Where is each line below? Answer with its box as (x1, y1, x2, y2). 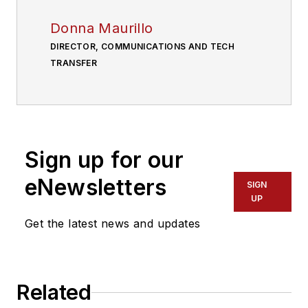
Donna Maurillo (50, 20, 153, 37)
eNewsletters (25, 174, 167, 201)
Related (16, 280, 91, 305)
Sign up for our (25, 146, 184, 174)
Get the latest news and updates (25, 217, 201, 231)
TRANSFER (50, 58, 98, 69)
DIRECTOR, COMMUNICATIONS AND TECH (50, 41, 235, 52)
